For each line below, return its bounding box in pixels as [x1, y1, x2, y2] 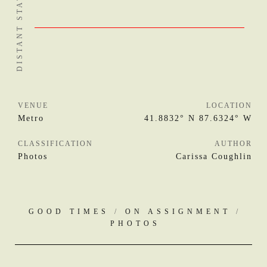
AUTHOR [215, 139, 253, 148]
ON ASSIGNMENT [125, 207, 231, 216]
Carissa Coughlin [176, 152, 253, 162]
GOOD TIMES [29, 207, 109, 216]
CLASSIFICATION [17, 139, 93, 148]
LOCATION [206, 101, 253, 110]
